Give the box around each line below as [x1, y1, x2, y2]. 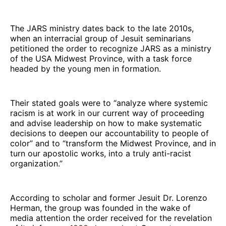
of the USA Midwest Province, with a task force [10, 53, 192, 64]
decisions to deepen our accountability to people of [10, 128, 209, 138]
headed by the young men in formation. [10, 63, 161, 74]
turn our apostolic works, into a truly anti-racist [10, 148, 191, 158]
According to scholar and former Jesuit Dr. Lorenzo [10, 192, 207, 203]
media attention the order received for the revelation [10, 212, 212, 223]
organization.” [10, 158, 65, 168]
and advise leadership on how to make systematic [10, 118, 202, 128]
